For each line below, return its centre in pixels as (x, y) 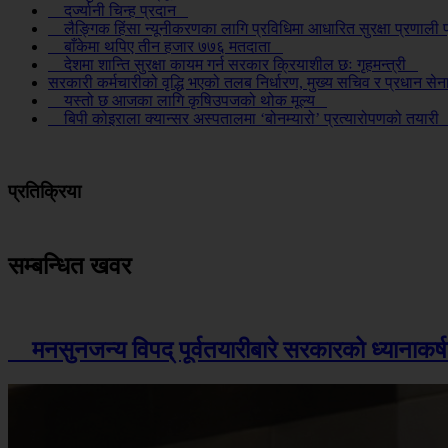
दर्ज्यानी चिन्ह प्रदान (118, 11)
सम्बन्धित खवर (69, 265)
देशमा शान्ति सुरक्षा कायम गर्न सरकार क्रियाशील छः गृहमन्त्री (233, 65)
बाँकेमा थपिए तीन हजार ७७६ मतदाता (165, 47)
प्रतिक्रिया (44, 191)
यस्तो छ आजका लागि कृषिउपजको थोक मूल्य (187, 101)
